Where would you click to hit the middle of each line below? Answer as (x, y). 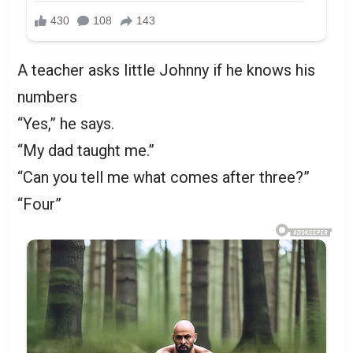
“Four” (39, 204)
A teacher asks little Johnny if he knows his (166, 70)
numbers (47, 97)
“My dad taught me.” (86, 150)
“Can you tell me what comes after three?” (163, 177)
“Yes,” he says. (66, 123)
